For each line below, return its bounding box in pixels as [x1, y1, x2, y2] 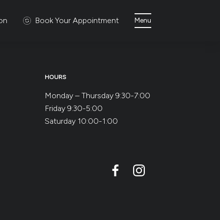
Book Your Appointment [34, 15, 119, 25]
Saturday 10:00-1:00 [45, 116, 118, 126]
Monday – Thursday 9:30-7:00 [45, 90, 151, 100]
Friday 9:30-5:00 [45, 103, 103, 113]
